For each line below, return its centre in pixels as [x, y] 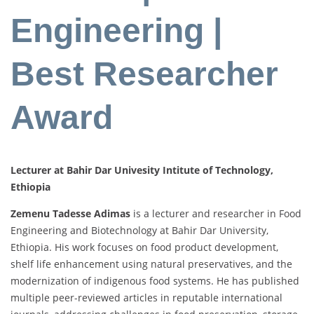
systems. [195, 281]
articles [142, 298]
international [252, 298]
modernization [46, 281]
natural [169, 264]
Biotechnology [125, 231]
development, [246, 247]
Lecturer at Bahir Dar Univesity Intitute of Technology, [142, 170]
